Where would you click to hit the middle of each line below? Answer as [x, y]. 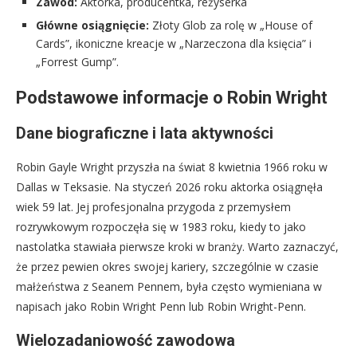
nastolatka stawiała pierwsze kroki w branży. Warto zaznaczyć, [177, 247]
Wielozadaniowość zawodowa [126, 341]
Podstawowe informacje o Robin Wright [172, 98]
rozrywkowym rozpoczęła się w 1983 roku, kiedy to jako [161, 227]
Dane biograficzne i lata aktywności [145, 133]
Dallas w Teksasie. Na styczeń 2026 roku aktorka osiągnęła [169, 187]
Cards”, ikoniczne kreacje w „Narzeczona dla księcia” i [174, 44]
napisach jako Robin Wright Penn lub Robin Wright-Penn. [161, 307]
